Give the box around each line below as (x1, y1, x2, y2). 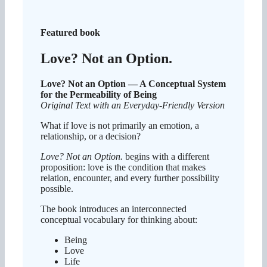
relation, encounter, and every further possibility (41, 172, 219, 183)
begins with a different (123, 151, 209, 162)
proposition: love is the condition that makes (41, 162, 206, 172)
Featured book (41, 27, 100, 38)
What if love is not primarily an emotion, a (41, 120, 199, 131)
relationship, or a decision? (41, 131, 141, 141)
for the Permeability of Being (41, 89, 157, 100)
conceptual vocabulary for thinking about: (41, 214, 197, 225)
